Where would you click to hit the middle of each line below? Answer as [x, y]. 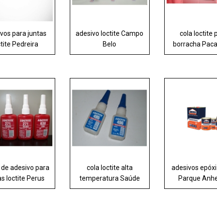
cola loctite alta [109, 168]
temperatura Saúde [109, 178]
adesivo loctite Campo [110, 34]
